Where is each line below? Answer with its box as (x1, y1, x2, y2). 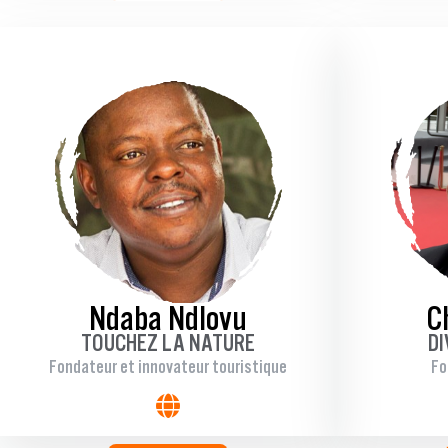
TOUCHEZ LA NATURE (81, 329, 255, 357)
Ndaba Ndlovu (89, 300, 247, 337)
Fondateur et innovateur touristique (49, 356, 287, 378)
